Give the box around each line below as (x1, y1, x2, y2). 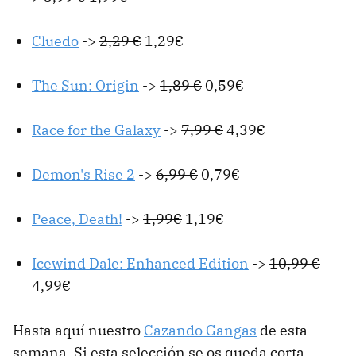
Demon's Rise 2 (32, 165, 135, 184)
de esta (257, 321, 308, 340)
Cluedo (32, 32, 79, 51)
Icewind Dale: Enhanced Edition (32, 254, 249, 273)
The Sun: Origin (32, 76, 139, 95)
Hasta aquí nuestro (13, 321, 144, 340)
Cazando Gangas (144, 321, 257, 340)
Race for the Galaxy (32, 121, 161, 140)
